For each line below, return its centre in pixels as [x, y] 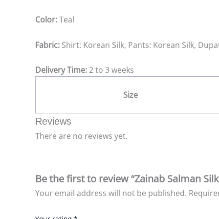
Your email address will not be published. [111, 193]
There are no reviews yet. [81, 136]
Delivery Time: [61, 70]
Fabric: [47, 45]
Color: [46, 20]
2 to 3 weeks [110, 70]
